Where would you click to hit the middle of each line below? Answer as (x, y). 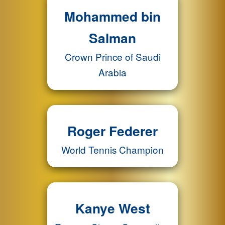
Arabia (113, 72)
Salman (113, 38)
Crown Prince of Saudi (113, 57)
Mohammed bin (113, 16)
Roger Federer (113, 131)
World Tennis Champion (113, 149)
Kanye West (113, 208)
